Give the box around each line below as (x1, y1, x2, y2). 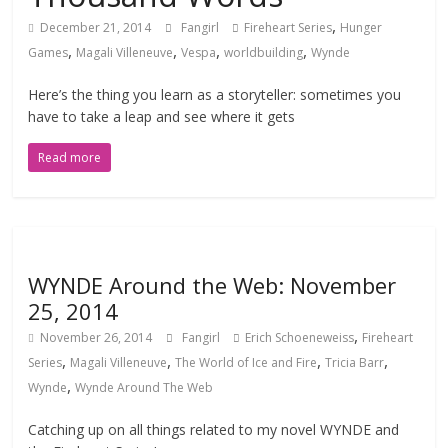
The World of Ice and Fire (175, 354, 318, 371)
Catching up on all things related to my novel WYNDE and (28, 420, 400, 439)
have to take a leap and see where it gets (28, 107, 296, 126)
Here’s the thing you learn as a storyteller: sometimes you (28, 85, 402, 104)
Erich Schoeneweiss (245, 329, 355, 346)
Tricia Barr (325, 354, 385, 371)
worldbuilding (224, 44, 304, 61)
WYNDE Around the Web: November (28, 270, 397, 300)
